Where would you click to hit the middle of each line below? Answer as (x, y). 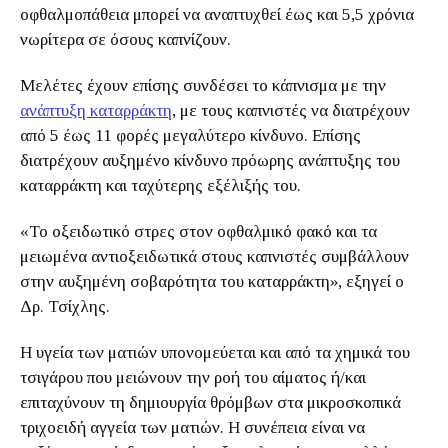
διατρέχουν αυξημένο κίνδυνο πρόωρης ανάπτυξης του (210, 160)
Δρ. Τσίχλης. (67, 306)
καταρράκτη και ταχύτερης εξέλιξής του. (162, 185)
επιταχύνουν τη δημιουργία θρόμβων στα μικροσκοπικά (210, 402)
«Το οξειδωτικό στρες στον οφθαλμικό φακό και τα (198, 231)
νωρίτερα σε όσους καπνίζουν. (127, 39)
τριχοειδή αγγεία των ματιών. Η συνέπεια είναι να (192, 427)
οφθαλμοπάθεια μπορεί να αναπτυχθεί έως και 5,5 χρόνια (217, 14)
